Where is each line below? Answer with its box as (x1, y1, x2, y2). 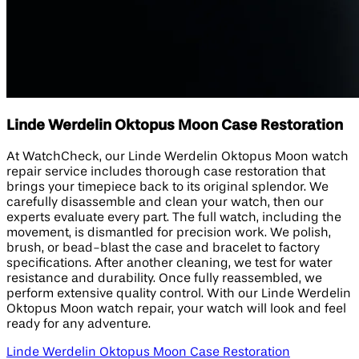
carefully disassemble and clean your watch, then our (6, 196, 324, 209)
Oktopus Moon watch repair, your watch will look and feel (6, 302, 346, 316)
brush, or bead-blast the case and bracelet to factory (6, 241, 320, 255)
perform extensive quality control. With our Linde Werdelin (6, 287, 351, 301)
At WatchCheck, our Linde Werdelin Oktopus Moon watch (6, 150, 349, 163)
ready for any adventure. (6, 317, 151, 331)
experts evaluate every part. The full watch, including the (6, 211, 341, 224)
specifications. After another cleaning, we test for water (6, 256, 333, 270)
